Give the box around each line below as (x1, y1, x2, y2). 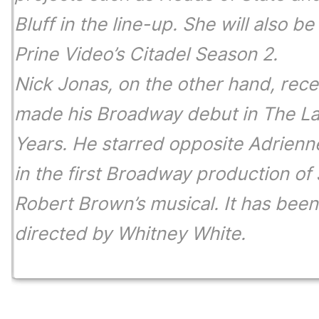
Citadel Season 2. (124, 43, 283, 66)
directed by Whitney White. (14, 222, 246, 245)
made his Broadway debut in (14, 103, 257, 125)
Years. (14, 132, 67, 155)
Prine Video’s (14, 43, 124, 66)
